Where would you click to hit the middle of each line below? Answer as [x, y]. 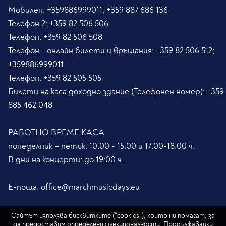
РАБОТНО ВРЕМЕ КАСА [56, 132]
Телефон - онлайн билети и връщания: [82, 50]
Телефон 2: [29, 23]
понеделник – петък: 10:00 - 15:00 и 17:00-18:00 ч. [101, 146]
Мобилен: [27, 10]
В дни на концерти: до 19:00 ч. [66, 159]
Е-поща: [24, 187]
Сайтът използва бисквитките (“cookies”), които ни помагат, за [113, 216]
